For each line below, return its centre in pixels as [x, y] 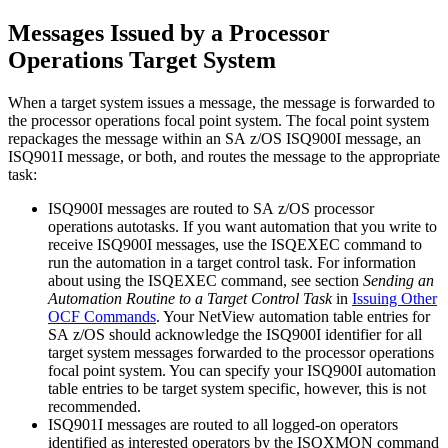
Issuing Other [394, 298]
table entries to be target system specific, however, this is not [237, 388]
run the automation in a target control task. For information [232, 262]
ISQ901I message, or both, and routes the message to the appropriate [224, 156]
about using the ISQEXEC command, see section [205, 280]
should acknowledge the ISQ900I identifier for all [263, 334]
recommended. [94, 406]
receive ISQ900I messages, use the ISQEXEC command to [235, 244]
